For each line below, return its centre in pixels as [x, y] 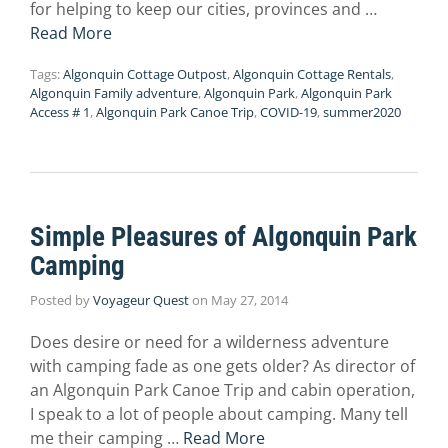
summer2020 [362, 112]
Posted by [61, 300]
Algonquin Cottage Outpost [145, 74]
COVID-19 [288, 112]
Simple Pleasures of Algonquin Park [223, 237]
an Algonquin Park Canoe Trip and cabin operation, [222, 390]
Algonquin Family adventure [114, 93]
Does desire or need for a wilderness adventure [209, 342]
